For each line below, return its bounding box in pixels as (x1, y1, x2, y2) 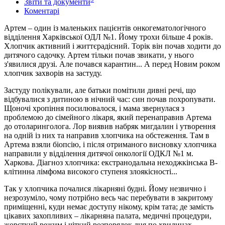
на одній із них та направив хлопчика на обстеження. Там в (4, 131, 209, 140)
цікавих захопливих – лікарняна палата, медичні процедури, (4, 211, 211, 220)
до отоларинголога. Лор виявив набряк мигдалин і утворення (4, 122, 215, 131)
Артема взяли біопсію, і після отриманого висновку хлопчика (4, 140, 216, 149)
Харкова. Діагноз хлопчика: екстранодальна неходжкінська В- (4, 158, 217, 167)
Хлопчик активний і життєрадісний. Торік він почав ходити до (4, 41, 221, 50)
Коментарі (24, 6, 59, 15)
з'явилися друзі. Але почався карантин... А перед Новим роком (4, 59, 220, 68)
